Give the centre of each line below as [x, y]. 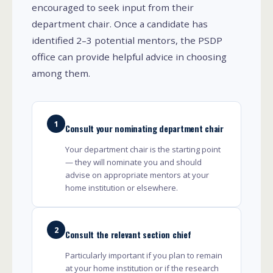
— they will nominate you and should [133, 162]
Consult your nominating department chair [144, 128]
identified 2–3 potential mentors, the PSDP [127, 40]
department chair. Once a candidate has [120, 23]
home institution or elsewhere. [122, 187]
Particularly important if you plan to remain [144, 255]
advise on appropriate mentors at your [137, 175]
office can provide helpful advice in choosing [129, 56]
